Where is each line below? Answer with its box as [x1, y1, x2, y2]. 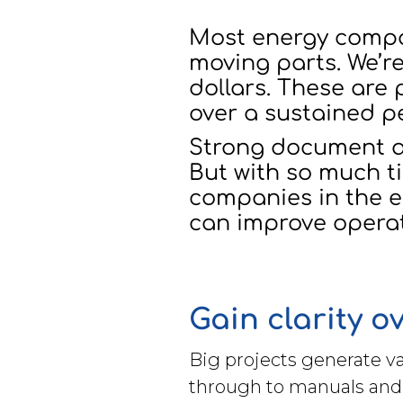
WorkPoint [74, 184, 170, 206]
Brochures [63, 20, 161, 41]
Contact [93, 157, 170, 179]
